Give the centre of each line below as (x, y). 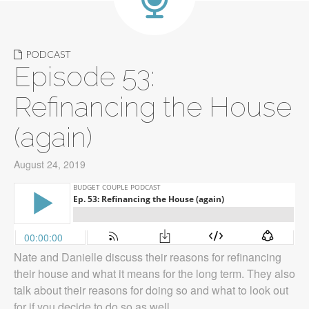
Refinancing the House (153, 107)
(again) (53, 137)
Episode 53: (84, 76)
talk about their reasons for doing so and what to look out (151, 290)
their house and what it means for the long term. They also (154, 273)
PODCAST (48, 54)
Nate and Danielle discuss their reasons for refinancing (148, 257)
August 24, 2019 (50, 164)
